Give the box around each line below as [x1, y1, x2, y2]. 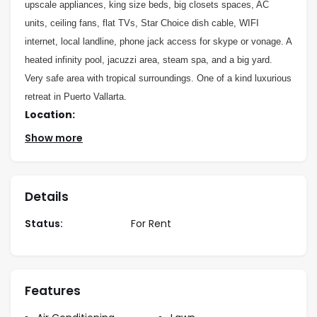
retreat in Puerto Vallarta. [25, 91, 129, 102]
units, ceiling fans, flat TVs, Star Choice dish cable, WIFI [25, 17, 259, 28]
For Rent [131, 216, 171, 231]
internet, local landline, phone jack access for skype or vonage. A [25, 35, 292, 47]
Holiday [40, 300, 76, 315]
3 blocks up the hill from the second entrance [25, 137, 254, 151]
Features [25, 282, 81, 299]
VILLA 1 [42, 260, 74, 275]
